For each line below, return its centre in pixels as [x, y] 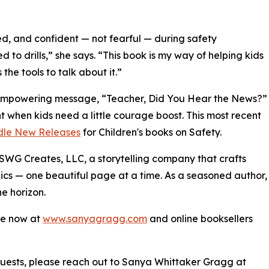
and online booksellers [200, 219]
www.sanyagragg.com [95, 219]
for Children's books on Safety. [151, 132]
